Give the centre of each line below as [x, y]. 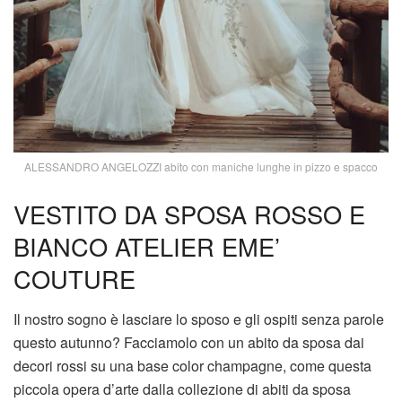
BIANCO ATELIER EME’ [147, 247]
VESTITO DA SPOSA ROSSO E [189, 214]
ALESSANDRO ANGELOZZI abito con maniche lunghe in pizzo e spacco [201, 166]
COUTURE [74, 279]
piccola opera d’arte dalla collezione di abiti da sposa [182, 389]
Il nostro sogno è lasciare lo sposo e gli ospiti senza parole [199, 319]
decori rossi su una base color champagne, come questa [192, 365]
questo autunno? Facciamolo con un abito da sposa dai [189, 342]
